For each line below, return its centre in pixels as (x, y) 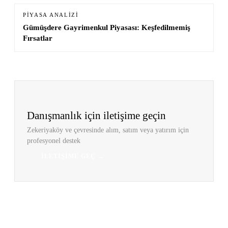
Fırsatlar (38, 38)
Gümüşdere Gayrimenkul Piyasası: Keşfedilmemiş (107, 27)
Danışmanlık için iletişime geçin (96, 115)
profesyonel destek (54, 140)
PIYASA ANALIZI (51, 15)
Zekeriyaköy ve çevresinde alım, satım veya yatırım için (108, 130)
